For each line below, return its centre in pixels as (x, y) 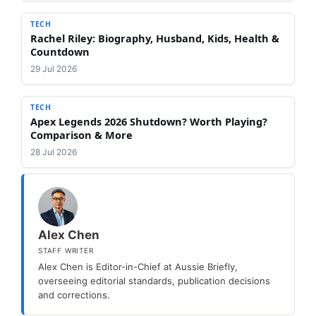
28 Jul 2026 (54, 152)
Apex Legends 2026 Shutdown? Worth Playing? (149, 121)
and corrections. (74, 294)
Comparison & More (81, 134)
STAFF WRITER (66, 250)
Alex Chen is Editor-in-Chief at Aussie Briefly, (138, 266)
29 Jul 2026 (54, 68)
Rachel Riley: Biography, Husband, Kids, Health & (155, 38)
